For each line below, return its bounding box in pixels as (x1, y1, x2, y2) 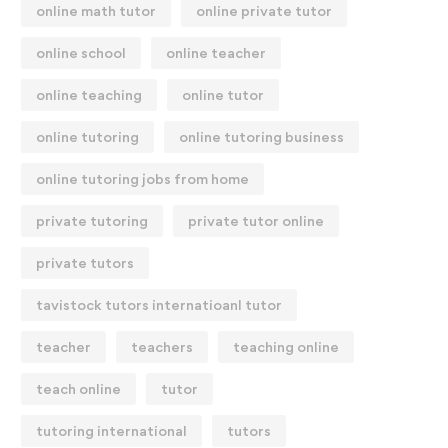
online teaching (36, 86, 142, 103)
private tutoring (36, 212, 148, 229)
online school (36, 44, 126, 61)
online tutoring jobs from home (36, 170, 249, 187)
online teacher (166, 44, 266, 61)
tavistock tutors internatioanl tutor (36, 296, 282, 313)
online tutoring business (179, 128, 344, 145)
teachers (131, 338, 193, 355)
